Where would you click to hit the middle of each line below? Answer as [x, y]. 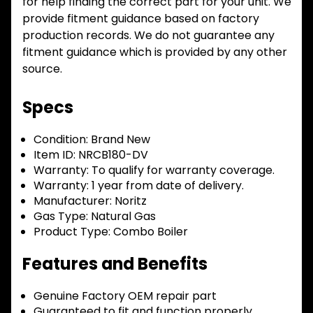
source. [42, 69]
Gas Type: [61, 217]
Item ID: [54, 155]
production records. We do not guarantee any [148, 36]
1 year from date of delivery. [166, 186]
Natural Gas [122, 217]
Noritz [129, 201]
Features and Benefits [115, 264]
